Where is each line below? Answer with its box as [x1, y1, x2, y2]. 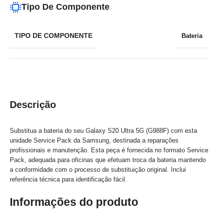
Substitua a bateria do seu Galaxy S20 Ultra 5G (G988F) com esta [10, 127, 197, 134]
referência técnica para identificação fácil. [10, 176, 127, 183]
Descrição [10, 99, 56, 110]
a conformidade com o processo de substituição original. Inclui [10, 166, 186, 173]
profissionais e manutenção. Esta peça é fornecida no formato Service [10, 146, 208, 154]
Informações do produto [10, 196, 138, 208]
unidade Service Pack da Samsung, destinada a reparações [10, 137, 179, 144]
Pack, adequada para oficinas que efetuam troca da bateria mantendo [10, 156, 206, 163]
